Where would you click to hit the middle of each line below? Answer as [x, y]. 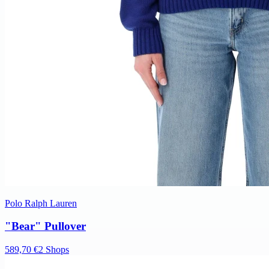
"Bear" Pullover [45, 226]
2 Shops [54, 249]
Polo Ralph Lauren [41, 203]
